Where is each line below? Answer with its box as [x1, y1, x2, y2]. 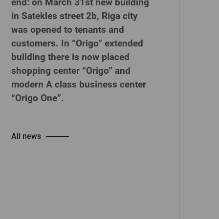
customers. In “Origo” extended [11, 38, 143, 49]
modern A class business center [11, 79, 146, 90]
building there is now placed [11, 51, 130, 63]
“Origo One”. [11, 92, 64, 104]
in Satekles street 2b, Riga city [11, 10, 138, 22]
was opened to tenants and [11, 24, 124, 35]
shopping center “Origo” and [11, 65, 131, 76]
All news [11, 131, 41, 141]
